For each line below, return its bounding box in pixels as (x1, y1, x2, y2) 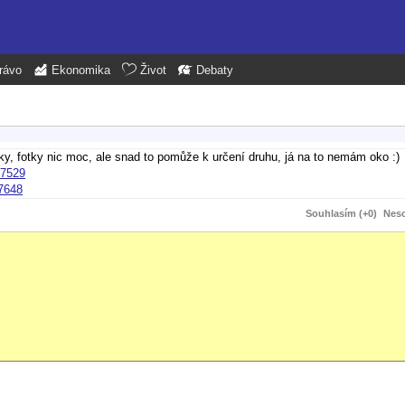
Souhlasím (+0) (306, 207, 377, 219)
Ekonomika (52, 64, 110, 77)
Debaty (196, 64, 233, 77)
